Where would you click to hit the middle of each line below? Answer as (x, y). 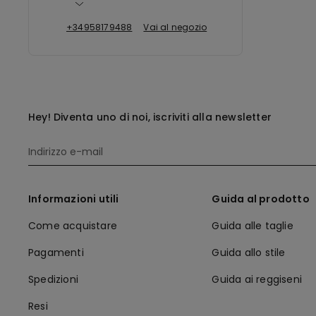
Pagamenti (56, 253)
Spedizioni (53, 279)
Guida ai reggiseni (257, 279)
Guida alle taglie (253, 226)
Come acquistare (73, 226)
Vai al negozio (175, 27)
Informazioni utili (74, 199)
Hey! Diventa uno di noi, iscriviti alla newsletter (150, 117)
